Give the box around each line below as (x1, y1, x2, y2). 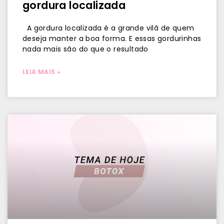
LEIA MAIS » (22, 67, 61, 76)
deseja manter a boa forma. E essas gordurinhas (22, 33, 201, 43)
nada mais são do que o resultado (22, 44, 148, 54)
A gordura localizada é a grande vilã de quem (22, 23, 194, 33)
